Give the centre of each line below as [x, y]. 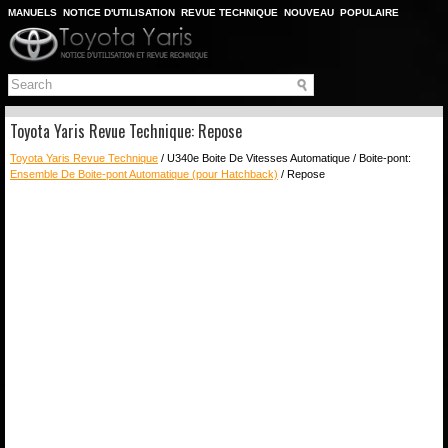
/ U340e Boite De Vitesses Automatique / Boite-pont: [284, 157]
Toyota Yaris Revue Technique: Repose [126, 130]
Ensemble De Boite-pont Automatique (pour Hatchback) [144, 173]
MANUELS [32, 12]
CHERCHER [112, 28]
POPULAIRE [369, 12]
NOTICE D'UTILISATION [119, 12]
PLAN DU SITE [43, 28]
